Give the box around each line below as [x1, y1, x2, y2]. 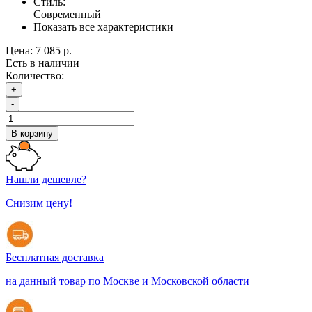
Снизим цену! [6, 196, 72, 209]
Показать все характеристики [33, 20, 173, 33]
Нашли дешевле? [6, 173, 86, 185]
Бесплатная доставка [6, 251, 104, 263]
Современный [33, 8, 101, 20]
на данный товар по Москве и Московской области [6, 274, 249, 287]
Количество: [6, 69, 64, 81]
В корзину [11, 127, 53, 139]
